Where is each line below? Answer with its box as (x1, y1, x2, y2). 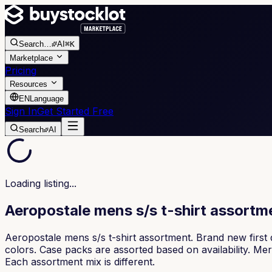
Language (30, 94, 64, 103)
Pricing (5, 64, 36, 76)
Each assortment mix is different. (5, 255, 155, 268)
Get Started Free (37, 105, 114, 117)
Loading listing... (5, 177, 76, 189)
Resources (10, 80, 47, 89)
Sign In (5, 105, 37, 117)
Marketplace (10, 53, 53, 63)
